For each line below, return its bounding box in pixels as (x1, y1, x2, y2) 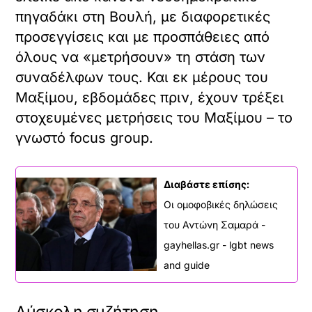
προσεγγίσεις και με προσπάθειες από (15, 28, 270, 45)
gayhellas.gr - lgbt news (164, 238, 274, 251)
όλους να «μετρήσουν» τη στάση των (15, 48, 266, 65)
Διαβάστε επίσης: (164, 178, 249, 190)
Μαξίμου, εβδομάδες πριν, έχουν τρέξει (15, 88, 285, 106)
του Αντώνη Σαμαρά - (164, 218, 265, 231)
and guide (164, 258, 210, 271)
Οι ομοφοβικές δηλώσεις (164, 198, 278, 210)
